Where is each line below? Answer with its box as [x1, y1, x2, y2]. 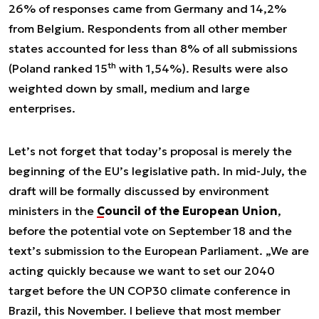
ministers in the [9, 204, 97, 218]
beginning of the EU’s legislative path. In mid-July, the [9, 164, 307, 178]
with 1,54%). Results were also [116, 61, 288, 75]
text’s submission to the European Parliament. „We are [9, 244, 309, 258]
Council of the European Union [97, 204, 278, 218]
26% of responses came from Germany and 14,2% [9, 1, 286, 16]
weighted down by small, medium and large [9, 81, 250, 95]
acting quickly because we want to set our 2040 [9, 263, 275, 278]
